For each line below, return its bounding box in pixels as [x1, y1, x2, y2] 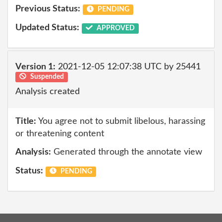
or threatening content [15, 129, 104, 138]
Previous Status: [15, 4, 80, 13]
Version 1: [15, 62, 55, 71]
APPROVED [95, 24, 135, 32]
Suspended [28, 73, 64, 80]
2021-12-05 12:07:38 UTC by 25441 [55, 62, 201, 71]
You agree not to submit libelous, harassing [36, 116, 205, 126]
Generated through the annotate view [51, 148, 202, 157]
